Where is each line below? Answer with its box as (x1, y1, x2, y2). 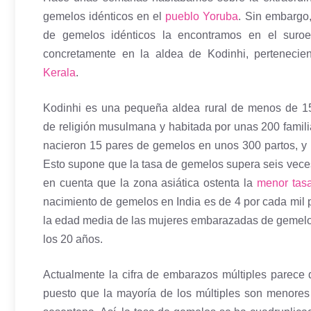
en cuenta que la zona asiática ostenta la (43, 177, 258, 190)
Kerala (43, 67, 76, 79)
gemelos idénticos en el (43, 10, 166, 23)
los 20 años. (43, 233, 103, 246)
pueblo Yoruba (165, 10, 239, 23)
